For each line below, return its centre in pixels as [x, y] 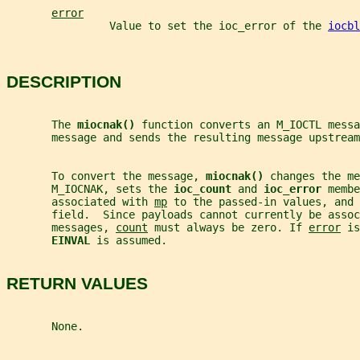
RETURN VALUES [77, 283]
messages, [61, 228]
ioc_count [206, 189]
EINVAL [74, 241]
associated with [80, 202]
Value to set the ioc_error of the [167, 26]
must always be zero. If [228, 228]
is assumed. [132, 241]
